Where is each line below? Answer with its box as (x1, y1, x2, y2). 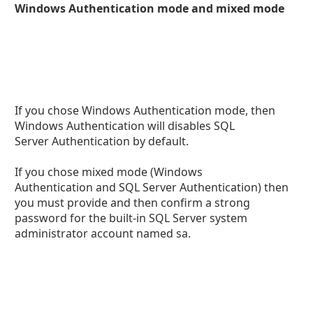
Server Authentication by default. (15, 133, 189, 149)
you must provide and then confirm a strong (15, 194, 251, 210)
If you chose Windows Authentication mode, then (15, 102, 276, 118)
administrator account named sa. (15, 225, 191, 241)
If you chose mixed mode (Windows (15, 163, 203, 180)
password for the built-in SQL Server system (15, 210, 248, 226)
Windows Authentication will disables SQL (15, 117, 235, 133)
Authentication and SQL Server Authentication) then (15, 179, 289, 195)
